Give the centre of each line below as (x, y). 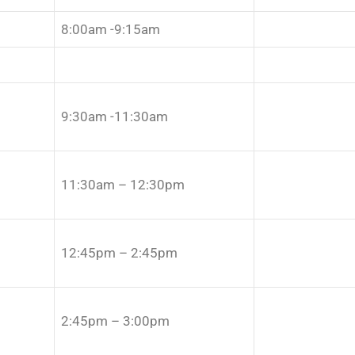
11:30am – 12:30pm (123, 184)
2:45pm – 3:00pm (115, 321)
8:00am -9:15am (111, 29)
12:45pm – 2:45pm (119, 252)
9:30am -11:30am (115, 116)
